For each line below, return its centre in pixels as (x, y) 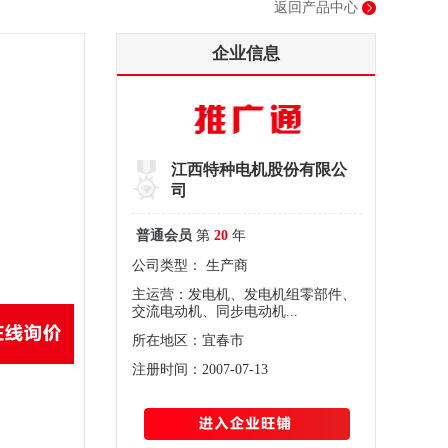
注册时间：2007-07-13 (200, 369)
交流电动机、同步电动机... (215, 311)
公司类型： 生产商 (190, 265)
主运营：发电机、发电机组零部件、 (244, 294)
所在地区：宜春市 (188, 340)
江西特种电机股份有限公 (259, 169)
